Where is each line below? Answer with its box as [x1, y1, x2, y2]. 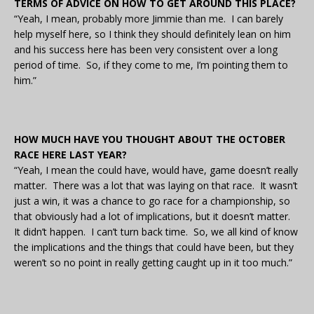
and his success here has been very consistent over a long [14, 43, 278, 57]
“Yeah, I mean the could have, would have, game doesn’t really [14, 163, 298, 177]
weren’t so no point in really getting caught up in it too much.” [14, 256, 292, 270]
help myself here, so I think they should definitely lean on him [14, 27, 291, 41]
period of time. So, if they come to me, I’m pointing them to [14, 58, 288, 72]
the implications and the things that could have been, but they [14, 240, 294, 254]
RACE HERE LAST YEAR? [14, 148, 127, 162]
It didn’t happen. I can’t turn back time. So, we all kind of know [14, 225, 298, 239]
